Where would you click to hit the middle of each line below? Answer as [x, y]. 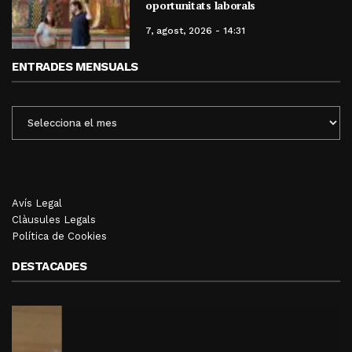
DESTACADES [49, 266]
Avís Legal [37, 203]
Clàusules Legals [54, 219]
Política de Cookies [59, 236]
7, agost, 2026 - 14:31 [196, 31]
